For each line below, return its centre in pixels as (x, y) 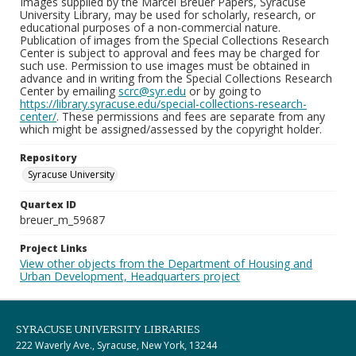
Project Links (54, 248)
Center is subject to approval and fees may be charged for (170, 53)
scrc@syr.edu (152, 91)
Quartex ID (48, 205)
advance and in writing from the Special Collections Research (176, 78)
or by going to (224, 91)
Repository (48, 158)
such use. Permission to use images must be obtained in (165, 66)
